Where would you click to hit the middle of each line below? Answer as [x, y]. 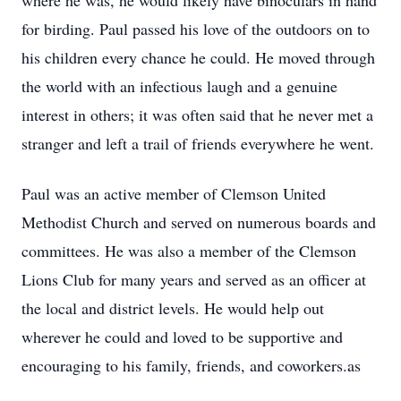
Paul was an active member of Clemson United [174, 193]
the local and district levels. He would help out [173, 308]
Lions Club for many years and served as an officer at [194, 279]
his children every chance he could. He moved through [198, 57]
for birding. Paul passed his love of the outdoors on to [196, 29]
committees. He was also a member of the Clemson [189, 251]
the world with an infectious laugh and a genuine [179, 86]
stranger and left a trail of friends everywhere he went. [198, 143]
